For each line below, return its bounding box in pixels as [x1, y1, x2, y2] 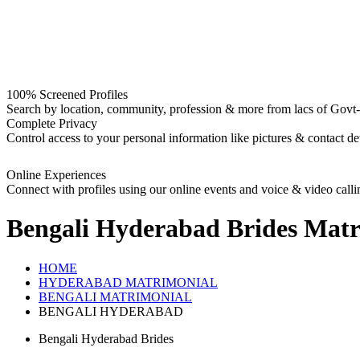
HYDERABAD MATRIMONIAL [39, 275, 218, 289]
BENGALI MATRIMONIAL [39, 289, 192, 304]
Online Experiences [6, 168, 106, 182]
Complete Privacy [6, 117, 97, 130]
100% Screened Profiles [6, 88, 128, 101]
